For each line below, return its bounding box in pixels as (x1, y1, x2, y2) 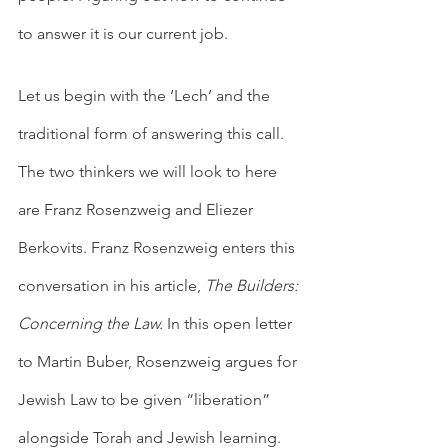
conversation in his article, (18, 275, 205, 295)
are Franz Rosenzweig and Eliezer (18, 199, 257, 219)
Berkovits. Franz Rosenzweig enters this (18, 237, 299, 257)
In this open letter (163, 313, 296, 333)
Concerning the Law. (18, 313, 163, 333)
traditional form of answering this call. (18, 123, 288, 143)
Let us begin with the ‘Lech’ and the (18, 85, 274, 105)
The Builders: (205, 275, 302, 295)
